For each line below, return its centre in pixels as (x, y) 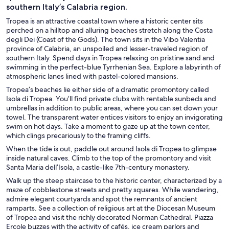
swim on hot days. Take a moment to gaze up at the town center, (108, 126)
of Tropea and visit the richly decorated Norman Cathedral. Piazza (110, 217)
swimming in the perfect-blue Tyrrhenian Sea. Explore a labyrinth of (113, 67)
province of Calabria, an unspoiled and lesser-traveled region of (107, 48)
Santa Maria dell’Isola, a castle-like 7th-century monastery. (98, 167)
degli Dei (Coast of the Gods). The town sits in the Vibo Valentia (106, 39)
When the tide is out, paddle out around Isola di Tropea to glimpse (111, 148)
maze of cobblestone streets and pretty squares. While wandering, (112, 189)
